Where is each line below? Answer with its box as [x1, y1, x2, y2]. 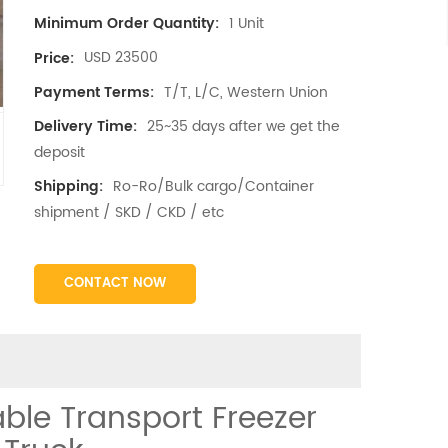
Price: [33, 46, 74, 70]
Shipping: [33, 175, 103, 199]
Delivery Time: [33, 114, 137, 138]
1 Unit [228, 12, 264, 36]
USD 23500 [83, 46, 158, 70]
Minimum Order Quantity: [33, 12, 219, 36]
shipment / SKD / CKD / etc [33, 201, 224, 225]
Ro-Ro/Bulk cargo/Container [112, 174, 314, 198]
